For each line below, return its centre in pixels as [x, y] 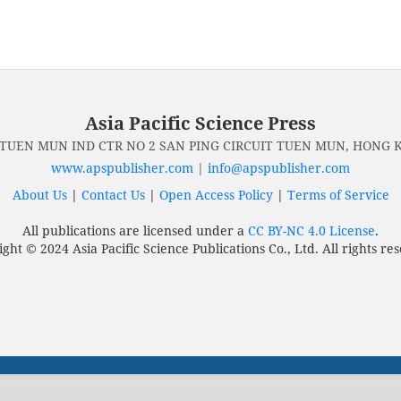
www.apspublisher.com [122, 167]
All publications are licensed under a [135, 230]
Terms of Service [338, 194]
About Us [39, 194]
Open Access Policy [216, 194]
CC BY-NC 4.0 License [311, 230]
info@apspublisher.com [279, 167]
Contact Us [113, 194]
